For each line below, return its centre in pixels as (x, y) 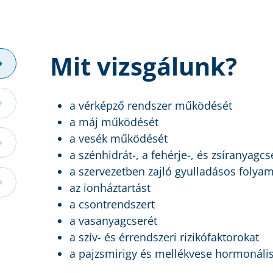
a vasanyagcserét (113, 221)
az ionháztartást (110, 188)
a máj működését (114, 122)
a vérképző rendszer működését (151, 106)
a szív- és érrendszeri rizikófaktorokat (164, 237)
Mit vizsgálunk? (143, 66)
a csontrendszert (112, 204)
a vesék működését (118, 139)
